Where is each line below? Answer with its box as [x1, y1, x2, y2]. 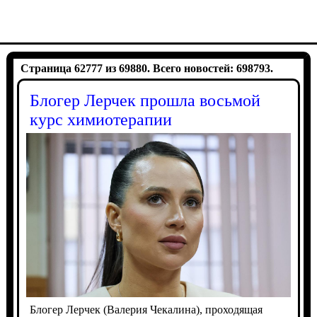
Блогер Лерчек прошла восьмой [29, 91, 260, 110]
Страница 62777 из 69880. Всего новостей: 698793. [20, 62, 273, 74]
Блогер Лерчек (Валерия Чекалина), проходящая [29, 303, 263, 316]
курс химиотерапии [29, 110, 172, 129]
